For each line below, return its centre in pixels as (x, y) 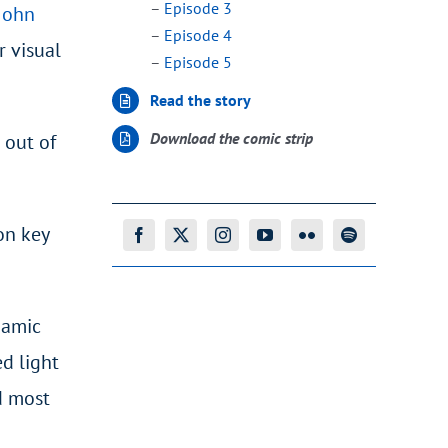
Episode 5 (198, 62)
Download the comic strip (232, 138)
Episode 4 (198, 35)
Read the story (201, 100)
